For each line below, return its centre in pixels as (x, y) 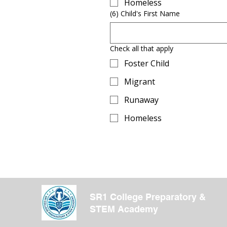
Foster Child (147, 63)
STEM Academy (124, 209)
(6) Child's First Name (145, 13)
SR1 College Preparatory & (147, 197)
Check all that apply (142, 48)
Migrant (140, 81)
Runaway (141, 100)
